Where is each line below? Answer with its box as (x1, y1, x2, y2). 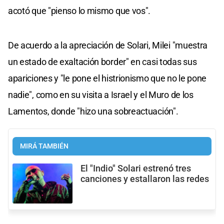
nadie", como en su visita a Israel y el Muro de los (8, 89, 193, 100)
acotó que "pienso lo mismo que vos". (8, 5, 151, 16)
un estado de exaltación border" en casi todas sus (8, 56, 197, 67)
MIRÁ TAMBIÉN (20, 141, 68, 150)
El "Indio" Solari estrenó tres (80, 163, 191, 173)
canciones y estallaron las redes (80, 173, 209, 184)
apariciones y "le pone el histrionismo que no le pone (8, 72, 207, 83)
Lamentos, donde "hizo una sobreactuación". (8, 105, 178, 116)
